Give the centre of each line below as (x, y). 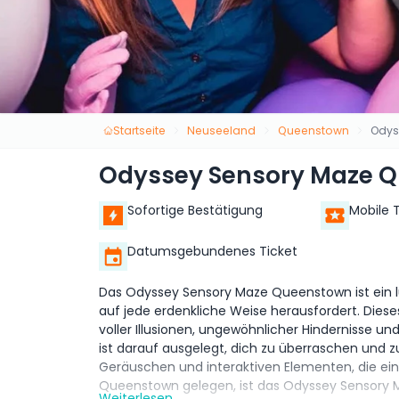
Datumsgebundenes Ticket (212, 252)
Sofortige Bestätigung (195, 211)
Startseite (139, 130)
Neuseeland (222, 130)
